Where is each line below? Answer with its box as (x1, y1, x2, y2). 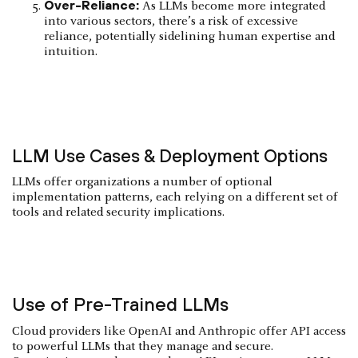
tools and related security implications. (12, 206, 231, 220)
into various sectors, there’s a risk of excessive (44, 15, 298, 29)
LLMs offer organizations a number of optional (12, 176, 272, 189)
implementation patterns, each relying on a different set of (12, 191, 338, 205)
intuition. (44, 46, 97, 59)
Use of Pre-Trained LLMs (12, 293, 229, 316)
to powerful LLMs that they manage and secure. (12, 340, 273, 354)
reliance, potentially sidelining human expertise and (44, 30, 335, 44)
